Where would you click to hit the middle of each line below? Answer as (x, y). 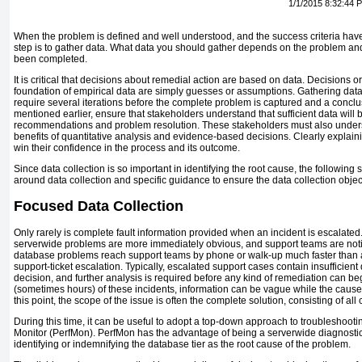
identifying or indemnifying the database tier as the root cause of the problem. (182, 345)
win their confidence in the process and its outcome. (127, 148)
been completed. (51, 59)
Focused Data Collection (99, 206)
